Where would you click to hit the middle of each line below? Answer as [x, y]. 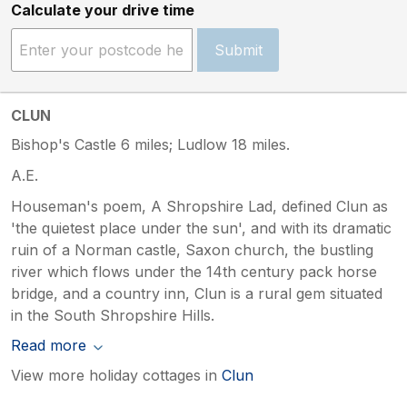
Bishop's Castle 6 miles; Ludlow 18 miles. [150, 144]
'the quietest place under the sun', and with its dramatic [201, 228]
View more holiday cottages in [116, 375]
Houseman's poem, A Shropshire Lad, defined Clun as [199, 206]
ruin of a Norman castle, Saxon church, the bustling [192, 249]
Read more [49, 345]
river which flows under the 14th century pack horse [194, 271]
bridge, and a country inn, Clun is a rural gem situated [197, 293]
